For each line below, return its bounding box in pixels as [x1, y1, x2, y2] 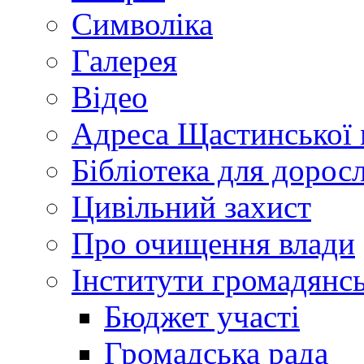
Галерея [71, 43, 177, 79]
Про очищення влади [71, 226, 355, 262]
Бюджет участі [104, 299, 300, 335]
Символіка [71, 6, 213, 42]
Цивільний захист [71, 189, 311, 225]
